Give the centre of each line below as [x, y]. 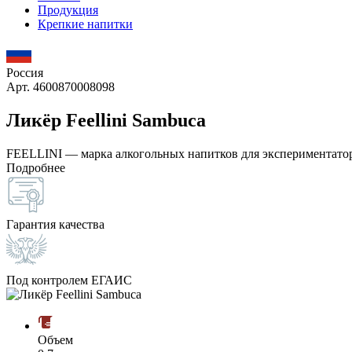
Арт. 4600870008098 [60, 87]
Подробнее [36, 167]
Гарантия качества [55, 224]
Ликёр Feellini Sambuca [106, 120]
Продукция [68, 10]
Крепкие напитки [85, 24]
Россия [25, 73]
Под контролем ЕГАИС [69, 280]
